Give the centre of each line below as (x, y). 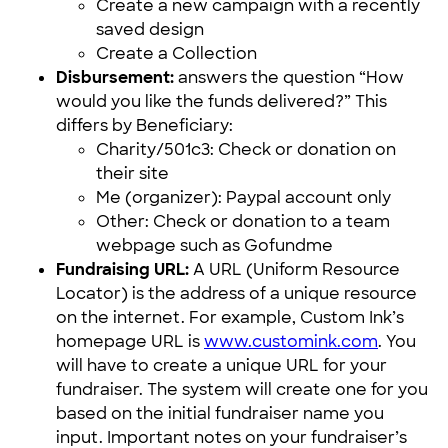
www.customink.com (291, 341)
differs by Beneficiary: (144, 125)
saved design (150, 29)
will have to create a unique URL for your (221, 365)
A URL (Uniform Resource (294, 269)
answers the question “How (289, 77)
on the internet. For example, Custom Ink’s (230, 317)
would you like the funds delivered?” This (221, 101)
